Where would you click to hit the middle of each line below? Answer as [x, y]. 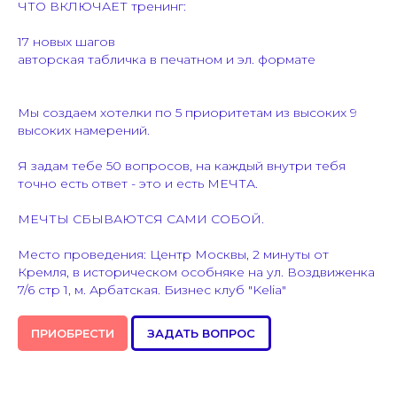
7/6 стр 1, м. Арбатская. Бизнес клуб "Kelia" [152, 290]
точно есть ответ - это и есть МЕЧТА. [138, 184]
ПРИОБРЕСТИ [73, 334]
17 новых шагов [66, 42]
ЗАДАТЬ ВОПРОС [201, 334]
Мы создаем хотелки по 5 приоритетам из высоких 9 [187, 113]
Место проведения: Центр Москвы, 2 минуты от [173, 255]
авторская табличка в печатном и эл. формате [167, 60]
